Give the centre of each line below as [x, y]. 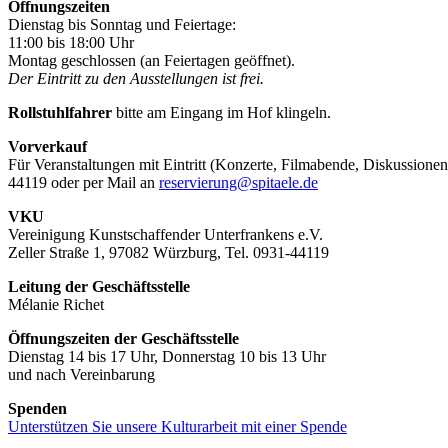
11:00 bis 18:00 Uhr [71, 42]
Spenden [37, 408]
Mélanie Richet [56, 304]
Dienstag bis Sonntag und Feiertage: [122, 24]
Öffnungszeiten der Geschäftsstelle [123, 338]
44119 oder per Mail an [83, 182]
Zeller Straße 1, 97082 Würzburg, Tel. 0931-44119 [168, 252]
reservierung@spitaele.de [238, 182]
